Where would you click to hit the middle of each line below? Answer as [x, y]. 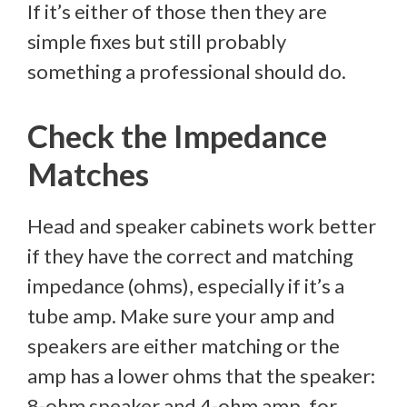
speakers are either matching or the [184, 346]
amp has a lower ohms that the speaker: [201, 376]
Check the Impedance [177, 136]
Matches [88, 174]
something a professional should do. [187, 72]
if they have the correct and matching [190, 256]
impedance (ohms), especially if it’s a [186, 286]
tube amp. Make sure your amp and [181, 316]
